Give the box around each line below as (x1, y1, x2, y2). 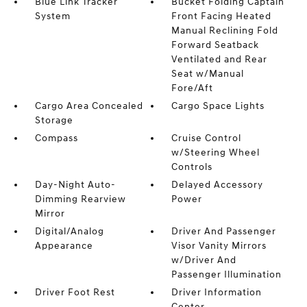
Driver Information (171, 286, 262, 298)
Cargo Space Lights (171, 100, 265, 112)
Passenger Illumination (171, 269, 282, 280)
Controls (171, 161, 213, 173)
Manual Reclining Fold (171, 25, 279, 36)
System (34, 10, 71, 22)
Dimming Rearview (34, 193, 126, 205)
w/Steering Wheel (171, 147, 260, 158)
